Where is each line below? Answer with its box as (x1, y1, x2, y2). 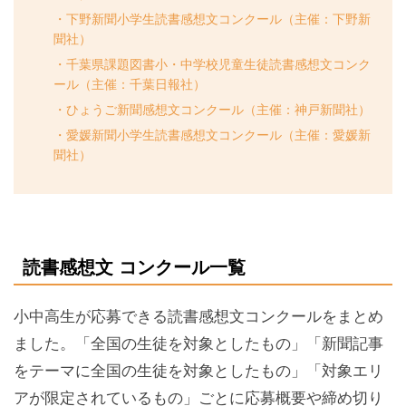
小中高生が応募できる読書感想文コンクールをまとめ (14, 307, 383, 325)
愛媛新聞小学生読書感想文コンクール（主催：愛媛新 (65, 127, 371, 142)
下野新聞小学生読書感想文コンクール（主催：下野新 (65, 11, 371, 26)
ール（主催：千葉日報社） (53, 76, 206, 92)
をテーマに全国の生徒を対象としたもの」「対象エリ (14, 362, 383, 380)
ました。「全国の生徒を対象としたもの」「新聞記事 (14, 334, 383, 353)
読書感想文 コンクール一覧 (23, 256, 246, 277)
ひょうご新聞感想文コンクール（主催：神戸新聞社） (65, 101, 371, 117)
